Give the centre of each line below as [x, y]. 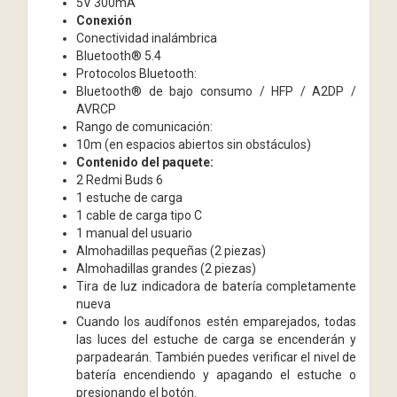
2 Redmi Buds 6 [120, 179]
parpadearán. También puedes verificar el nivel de [216, 357]
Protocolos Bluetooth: [136, 73]
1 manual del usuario [134, 233]
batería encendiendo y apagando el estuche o [216, 374]
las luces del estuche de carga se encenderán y [216, 339]
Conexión [104, 20]
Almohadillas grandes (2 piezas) [166, 268]
